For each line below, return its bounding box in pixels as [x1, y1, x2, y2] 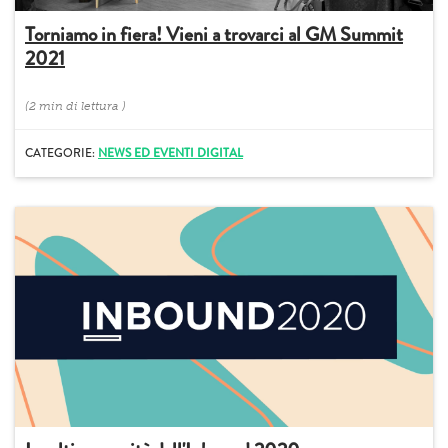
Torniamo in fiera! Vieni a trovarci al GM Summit [25, 20, 403, 50]
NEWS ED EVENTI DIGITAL [98, 145, 243, 163]
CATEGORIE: [25, 145, 98, 163]
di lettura [63, 99, 122, 114]
